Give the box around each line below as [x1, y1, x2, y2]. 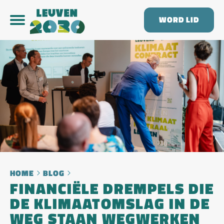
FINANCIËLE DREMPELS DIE [10, 178, 214, 200]
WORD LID [159, 14, 199, 25]
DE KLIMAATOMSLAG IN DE [10, 193, 210, 215]
